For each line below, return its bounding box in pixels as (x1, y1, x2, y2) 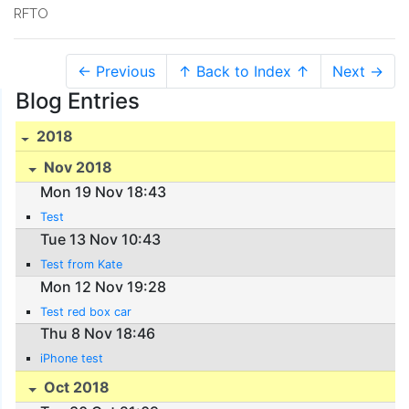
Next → (332, 61, 383, 80)
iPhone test (40, 351, 104, 366)
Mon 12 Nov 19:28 (40, 277, 167, 296)
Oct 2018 (40, 377, 110, 396)
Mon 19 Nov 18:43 (40, 183, 167, 202)
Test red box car (40, 304, 132, 319)
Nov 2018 (40, 158, 113, 177)
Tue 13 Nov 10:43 (40, 230, 162, 248)
